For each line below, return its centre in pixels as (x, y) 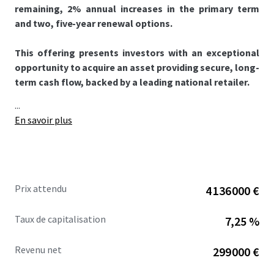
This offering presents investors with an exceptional (137, 53)
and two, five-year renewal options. (94, 23)
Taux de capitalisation (61, 219)
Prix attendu (41, 188)
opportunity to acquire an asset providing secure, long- (137, 67)
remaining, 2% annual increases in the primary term (137, 9)
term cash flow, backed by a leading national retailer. (132, 82)
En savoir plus (43, 120)
